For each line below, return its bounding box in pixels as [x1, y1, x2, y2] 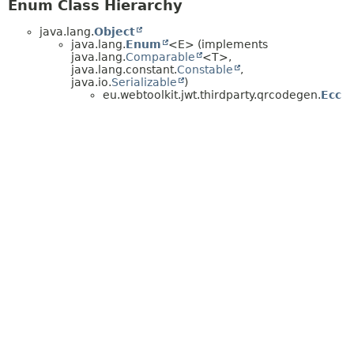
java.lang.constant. [71, 63, 177, 77]
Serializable [111, 76, 177, 89]
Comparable [126, 51, 195, 64]
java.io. [71, 76, 111, 89]
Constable [177, 63, 233, 77]
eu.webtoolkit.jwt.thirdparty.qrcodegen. [103, 88, 321, 102]
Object [94, 25, 135, 39]
